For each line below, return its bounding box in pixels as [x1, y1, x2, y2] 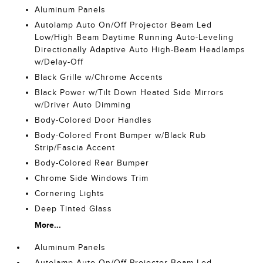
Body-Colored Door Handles [35, 116, 153, 124]
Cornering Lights [35, 189, 105, 198]
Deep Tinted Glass [35, 204, 113, 213]
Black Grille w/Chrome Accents [35, 73, 164, 82]
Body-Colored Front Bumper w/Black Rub [35, 131, 207, 140]
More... [35, 220, 62, 230]
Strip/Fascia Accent [35, 143, 116, 152]
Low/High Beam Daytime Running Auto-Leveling [35, 33, 234, 42]
